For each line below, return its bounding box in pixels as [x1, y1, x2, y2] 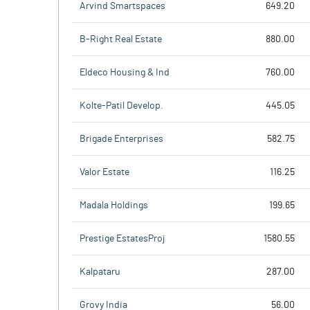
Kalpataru [80, 266, 120, 277]
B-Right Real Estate [80, 34, 162, 44]
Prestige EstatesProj [80, 233, 165, 244]
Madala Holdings [80, 200, 148, 210]
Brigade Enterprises [80, 134, 163, 144]
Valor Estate [80, 167, 129, 177]
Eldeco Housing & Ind [80, 67, 170, 77]
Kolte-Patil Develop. [80, 100, 163, 111]
